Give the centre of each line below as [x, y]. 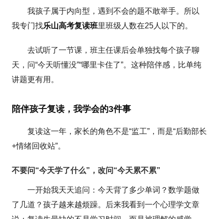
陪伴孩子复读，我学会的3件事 [72, 109]
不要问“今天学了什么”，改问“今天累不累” [86, 170]
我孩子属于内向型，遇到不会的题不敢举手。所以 [114, 11]
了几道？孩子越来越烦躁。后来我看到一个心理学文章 [106, 204]
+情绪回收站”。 [39, 146]
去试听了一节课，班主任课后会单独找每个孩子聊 [114, 50]
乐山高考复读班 [71, 25]
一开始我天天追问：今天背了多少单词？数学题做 [114, 190]
